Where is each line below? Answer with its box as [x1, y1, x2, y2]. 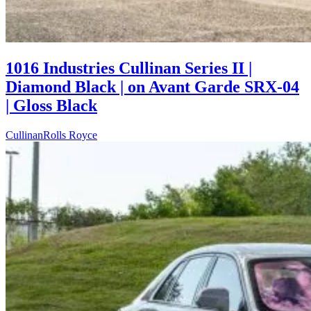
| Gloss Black [6, 96, 97, 115]
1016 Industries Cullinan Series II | [6, 58, 252, 77]
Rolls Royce [43, 128, 97, 141]
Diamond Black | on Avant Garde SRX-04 [6, 77, 299, 96]
